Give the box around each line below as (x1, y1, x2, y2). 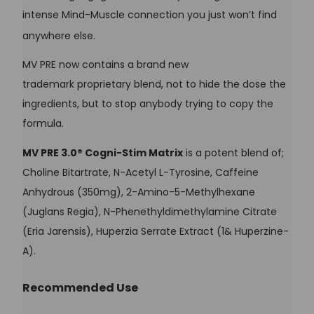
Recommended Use (22, 279, 138, 296)
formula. (22, 116, 64, 131)
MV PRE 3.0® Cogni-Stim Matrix (22, 146, 183, 161)
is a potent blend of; (183, 146, 284, 161)
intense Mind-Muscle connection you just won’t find (22, 7, 277, 22)
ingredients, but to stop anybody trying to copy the (22, 97, 273, 111)
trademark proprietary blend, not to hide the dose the (22, 77, 286, 92)
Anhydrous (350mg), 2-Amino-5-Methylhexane (22, 185, 255, 200)
